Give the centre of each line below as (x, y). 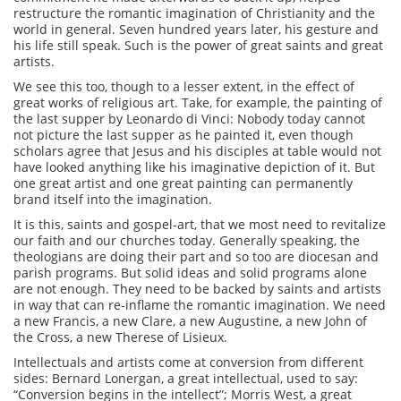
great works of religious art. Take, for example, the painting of (198, 102)
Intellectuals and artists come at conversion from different (188, 362)
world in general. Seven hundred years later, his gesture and (196, 29)
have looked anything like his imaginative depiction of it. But (194, 167)
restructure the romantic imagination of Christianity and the (194, 13)
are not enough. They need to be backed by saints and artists (197, 289)
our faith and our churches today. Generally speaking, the (187, 240)
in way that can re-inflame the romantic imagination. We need (200, 305)
